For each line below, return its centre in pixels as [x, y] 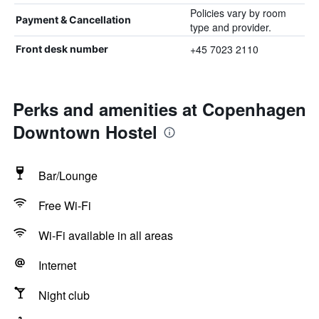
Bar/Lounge [68, 176]
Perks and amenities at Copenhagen [159, 109]
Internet [57, 265]
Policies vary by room [238, 13]
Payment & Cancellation [73, 20]
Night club [64, 295]
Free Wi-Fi [65, 205]
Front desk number [62, 49]
